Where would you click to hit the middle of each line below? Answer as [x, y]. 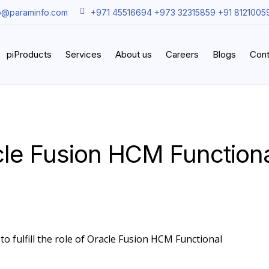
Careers [182, 54]
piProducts [29, 54]
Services [83, 54]
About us [134, 54]
